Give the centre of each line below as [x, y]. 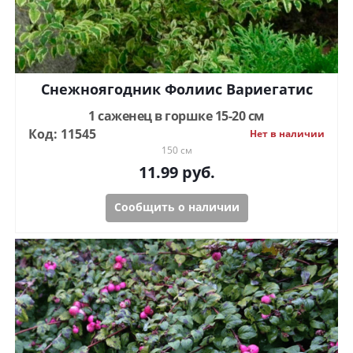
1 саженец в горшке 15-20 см [176, 116]
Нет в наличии [287, 134]
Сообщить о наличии [176, 207]
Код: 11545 [62, 134]
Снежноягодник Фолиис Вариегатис [176, 89]
